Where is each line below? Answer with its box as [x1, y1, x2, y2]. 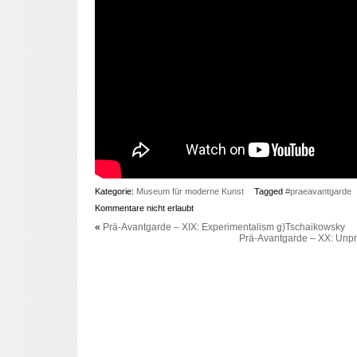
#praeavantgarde [284, 186, 351, 196]
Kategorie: [94, 186, 136, 196]
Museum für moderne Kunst [135, 186, 244, 196]
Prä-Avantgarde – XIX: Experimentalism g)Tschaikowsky [102, 222, 345, 233]
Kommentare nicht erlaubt [94, 203, 194, 213]
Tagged [253, 186, 285, 196]
